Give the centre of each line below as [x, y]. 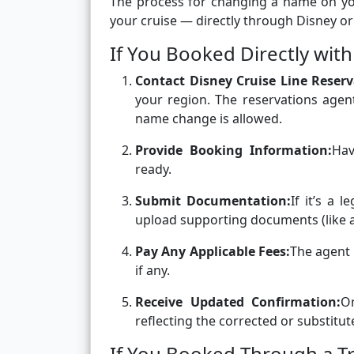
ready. [153, 169]
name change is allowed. [209, 119]
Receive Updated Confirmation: [238, 302]
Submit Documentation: [213, 201]
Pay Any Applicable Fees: [213, 252]
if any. [153, 271]
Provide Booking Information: [233, 151]
